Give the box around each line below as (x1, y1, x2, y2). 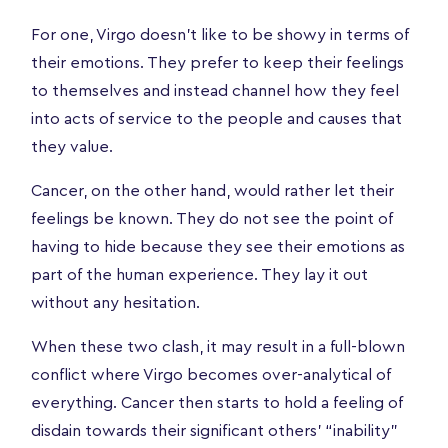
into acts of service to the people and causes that (31, 110, 402, 127)
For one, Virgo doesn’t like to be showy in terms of (31, 26, 409, 43)
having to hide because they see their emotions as (31, 238, 405, 255)
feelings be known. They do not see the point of (31, 210, 393, 227)
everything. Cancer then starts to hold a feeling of (31, 394, 403, 411)
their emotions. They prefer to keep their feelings (31, 54, 404, 71)
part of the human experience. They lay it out (31, 266, 368, 283)
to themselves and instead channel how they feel (31, 82, 399, 99)
